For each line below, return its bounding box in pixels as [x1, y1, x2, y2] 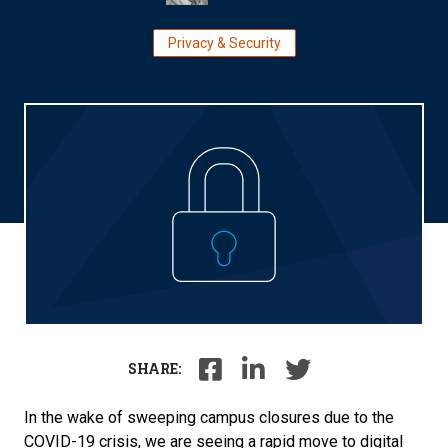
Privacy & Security [167, 35, 281, 51]
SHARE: [127, 358, 181, 378]
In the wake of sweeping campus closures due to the [24, 407, 394, 427]
